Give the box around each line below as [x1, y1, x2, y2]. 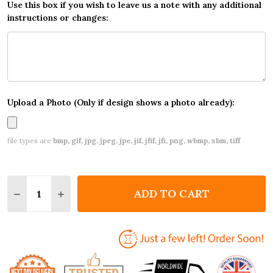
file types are [7, 136, 53, 146]
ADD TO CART [133, 186, 210, 201]
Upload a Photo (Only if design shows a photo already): [7, 97, 235, 108]
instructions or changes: [7, 12, 108, 24]
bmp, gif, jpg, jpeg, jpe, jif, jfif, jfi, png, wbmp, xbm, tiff [53, 136, 240, 146]
